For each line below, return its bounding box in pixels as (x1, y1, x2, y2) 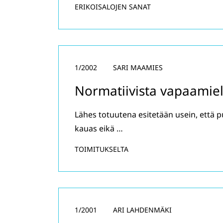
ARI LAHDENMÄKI (113, 205, 172, 215)
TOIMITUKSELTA (75, 144, 128, 154)
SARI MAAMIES (113, 63, 163, 72)
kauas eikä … (75, 123, 123, 134)
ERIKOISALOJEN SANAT (75, 2, 151, 11)
